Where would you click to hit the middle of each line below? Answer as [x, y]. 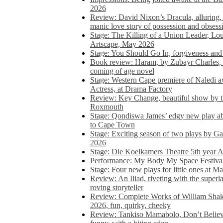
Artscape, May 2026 [122, 44]
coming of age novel [122, 71]
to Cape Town [112, 124]
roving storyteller [116, 187]
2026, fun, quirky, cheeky [130, 205]
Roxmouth [107, 107]
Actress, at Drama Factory [131, 89]
